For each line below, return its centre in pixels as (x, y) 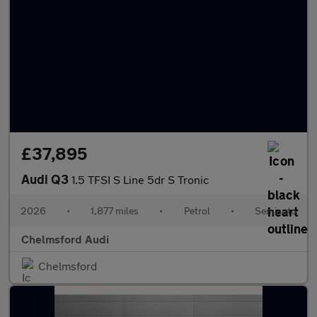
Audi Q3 (46, 179)
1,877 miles (115, 211)
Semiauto (275, 211)
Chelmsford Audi (65, 239)
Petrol (197, 211)
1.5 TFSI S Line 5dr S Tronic (140, 179)
